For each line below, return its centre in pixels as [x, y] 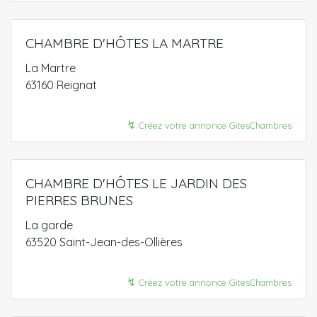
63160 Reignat [61, 85]
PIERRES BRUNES [79, 200]
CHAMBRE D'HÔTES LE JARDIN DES [136, 183]
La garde [49, 225]
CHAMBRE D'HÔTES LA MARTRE [125, 43]
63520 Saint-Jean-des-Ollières [104, 242]
